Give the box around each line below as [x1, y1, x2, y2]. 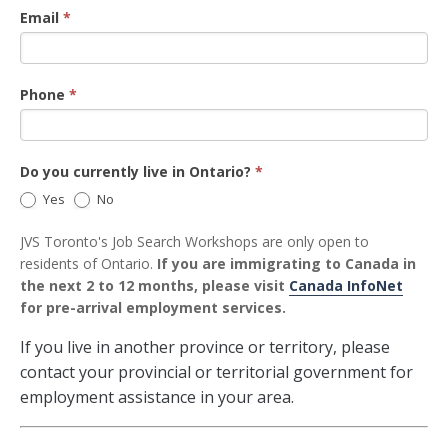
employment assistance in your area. [20, 386, 294, 408]
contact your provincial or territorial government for [20, 361, 413, 383]
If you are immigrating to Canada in [157, 254, 416, 273]
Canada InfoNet [289, 276, 403, 295]
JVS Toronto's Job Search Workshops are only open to [20, 232, 369, 251]
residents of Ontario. [20, 254, 157, 273]
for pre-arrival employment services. [20, 298, 286, 317]
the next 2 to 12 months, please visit [20, 276, 289, 295]
